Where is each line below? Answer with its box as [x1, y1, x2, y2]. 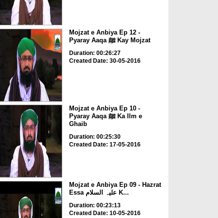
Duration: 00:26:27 [69, 49, 121, 56]
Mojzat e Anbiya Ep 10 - [69, 105, 140, 112]
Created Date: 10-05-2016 [69, 209, 141, 217]
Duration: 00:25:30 [69, 133, 121, 141]
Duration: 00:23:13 [69, 201, 121, 209]
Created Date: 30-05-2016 [69, 57, 141, 64]
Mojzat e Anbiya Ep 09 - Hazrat [69, 181, 161, 188]
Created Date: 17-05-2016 [69, 141, 141, 148]
